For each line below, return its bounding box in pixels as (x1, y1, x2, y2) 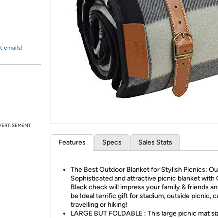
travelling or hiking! (71, 200, 127, 209)
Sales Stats (138, 138, 172, 146)
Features (58, 138, 86, 146)
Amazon (18, 12, 44, 21)
